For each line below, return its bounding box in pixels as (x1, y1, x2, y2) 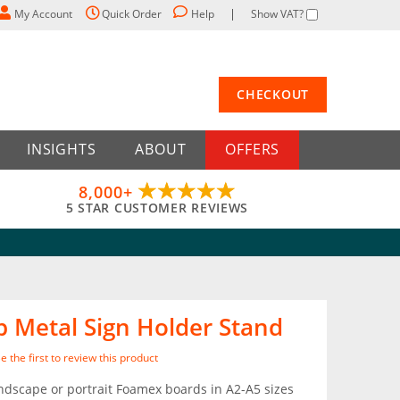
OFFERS (225, 139, 280, 159)
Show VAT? (251, 6, 304, 21)
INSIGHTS (27, 139, 96, 159)
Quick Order (102, 6, 162, 21)
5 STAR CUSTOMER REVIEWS (65, 199, 249, 216)
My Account (14, 6, 72, 21)
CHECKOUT (237, 86, 309, 103)
